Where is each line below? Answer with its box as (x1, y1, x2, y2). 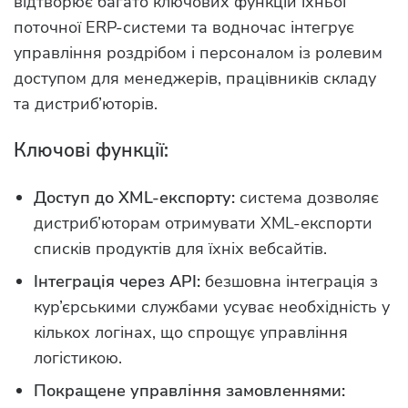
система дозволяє (235, 186, 379, 209)
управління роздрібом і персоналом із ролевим (14, 41, 382, 64)
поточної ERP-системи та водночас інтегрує (14, 15, 354, 38)
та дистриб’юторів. (14, 92, 158, 115)
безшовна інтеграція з (200, 270, 378, 292)
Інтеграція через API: (34, 270, 200, 292)
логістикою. (34, 346, 122, 369)
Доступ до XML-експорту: (34, 186, 235, 209)
